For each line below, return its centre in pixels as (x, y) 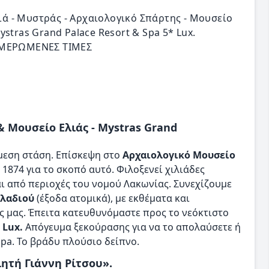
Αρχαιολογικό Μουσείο (179, 155)
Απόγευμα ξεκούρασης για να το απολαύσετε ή (132, 227)
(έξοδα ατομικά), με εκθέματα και (112, 198)
